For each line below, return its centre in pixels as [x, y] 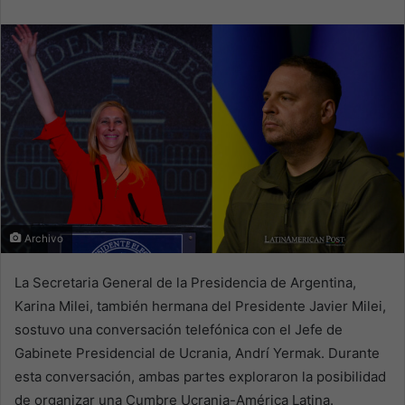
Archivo [42, 239]
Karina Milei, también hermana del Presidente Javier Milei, [200, 306]
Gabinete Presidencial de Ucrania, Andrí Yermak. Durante [197, 353]
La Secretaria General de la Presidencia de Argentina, [185, 283]
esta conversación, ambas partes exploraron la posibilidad [200, 377]
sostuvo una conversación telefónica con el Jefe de [179, 330]
